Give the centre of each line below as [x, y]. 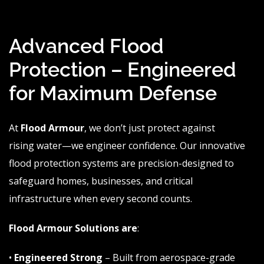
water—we [60, 146]
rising [23, 146]
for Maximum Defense [113, 93]
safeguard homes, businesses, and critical [101, 181]
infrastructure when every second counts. [100, 199]
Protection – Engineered [123, 70]
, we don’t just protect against [150, 128]
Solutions [96, 228]
